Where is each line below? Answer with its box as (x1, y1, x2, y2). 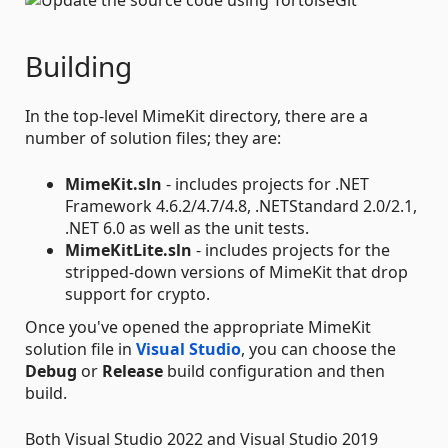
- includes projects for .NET (162, 173, 369, 196)
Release (102, 360, 163, 383)
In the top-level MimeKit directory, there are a (25, 105, 368, 128)
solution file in (25, 338, 136, 361)
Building (25, 47, 132, 86)
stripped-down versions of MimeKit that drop (65, 261, 408, 284)
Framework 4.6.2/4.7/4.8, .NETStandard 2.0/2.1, (65, 195, 417, 218)
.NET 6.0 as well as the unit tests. (65, 217, 309, 240)
